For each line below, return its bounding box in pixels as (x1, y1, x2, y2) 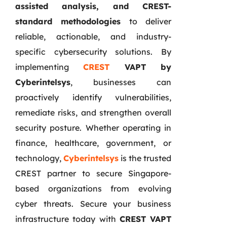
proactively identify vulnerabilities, (15, 92, 171, 102)
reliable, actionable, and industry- (15, 31, 171, 42)
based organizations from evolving (15, 183, 171, 194)
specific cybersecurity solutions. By (15, 46, 171, 57)
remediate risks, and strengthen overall (15, 107, 171, 118)
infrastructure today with (15, 213, 120, 224)
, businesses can (70, 77, 171, 87)
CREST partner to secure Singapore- (15, 168, 171, 178)
